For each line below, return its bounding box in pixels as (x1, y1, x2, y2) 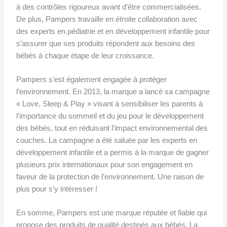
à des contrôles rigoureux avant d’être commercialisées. (16, 3, 201, 11)
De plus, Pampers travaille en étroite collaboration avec (16, 15, 198, 23)
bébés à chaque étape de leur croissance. (16, 51, 154, 60)
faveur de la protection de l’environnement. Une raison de (16, 173, 204, 181)
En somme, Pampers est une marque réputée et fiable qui (16, 209, 207, 217)
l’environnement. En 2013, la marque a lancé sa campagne (16, 88, 210, 96)
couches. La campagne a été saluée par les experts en (16, 136, 197, 144)
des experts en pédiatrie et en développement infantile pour (16, 27, 210, 35)
